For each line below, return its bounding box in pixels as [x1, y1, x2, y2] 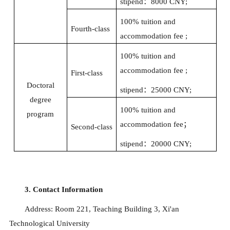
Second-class [70, 123, 112, 131]
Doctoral [26, 81, 54, 90]
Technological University [9, 219, 90, 228]
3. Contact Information [24, 185, 103, 194]
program [27, 110, 54, 119]
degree [29, 95, 51, 104]
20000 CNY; [150, 140, 191, 148]
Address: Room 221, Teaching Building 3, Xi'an [24, 205, 179, 214]
